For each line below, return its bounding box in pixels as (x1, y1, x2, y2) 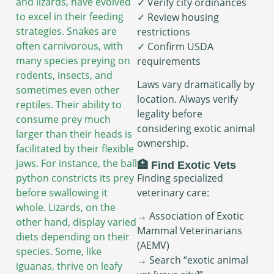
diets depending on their (16, 229, 130, 243)
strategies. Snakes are (16, 24, 117, 38)
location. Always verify (137, 92, 238, 106)
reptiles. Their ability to (16, 97, 122, 111)
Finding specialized (137, 171, 223, 185)
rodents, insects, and (16, 68, 113, 82)
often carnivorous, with (16, 39, 123, 53)
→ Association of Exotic (137, 209, 244, 223)
